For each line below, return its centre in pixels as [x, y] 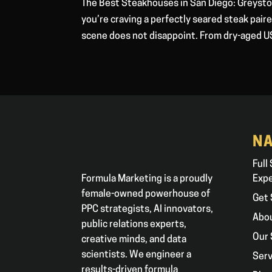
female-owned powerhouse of [146, 194]
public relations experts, [134, 224]
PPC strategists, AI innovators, [148, 209]
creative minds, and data [134, 240]
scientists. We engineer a [137, 255]
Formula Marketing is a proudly [147, 179]
